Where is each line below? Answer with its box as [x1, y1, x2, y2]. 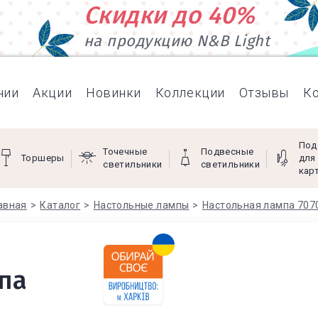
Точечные [103, 146, 148, 157]
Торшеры [21, 153, 65, 163]
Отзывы [238, 84, 289, 100]
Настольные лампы [93, 199, 190, 211]
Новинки [86, 84, 141, 100]
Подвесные [200, 146, 254, 157]
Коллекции [155, 84, 225, 100]
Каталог [40, 199, 81, 211]
